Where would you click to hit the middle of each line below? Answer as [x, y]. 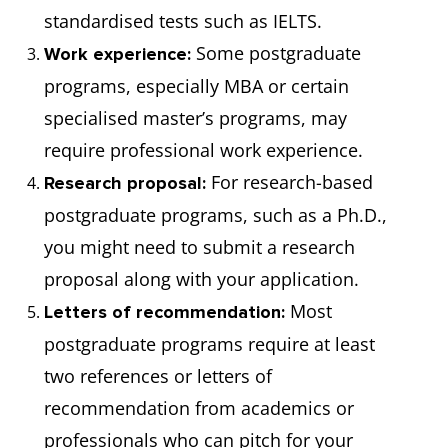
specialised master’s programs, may [195, 118]
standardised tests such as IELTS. [183, 21]
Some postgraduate [276, 53]
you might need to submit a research [199, 247]
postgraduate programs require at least [209, 344]
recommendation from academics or [199, 408]
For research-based [289, 182]
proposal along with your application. [201, 279]
